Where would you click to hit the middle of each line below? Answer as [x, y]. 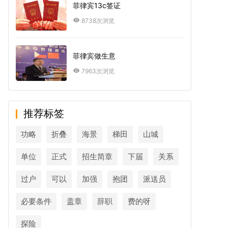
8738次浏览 [98, 21]
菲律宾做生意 [94, 56]
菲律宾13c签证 [97, 5]
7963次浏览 [98, 71]
